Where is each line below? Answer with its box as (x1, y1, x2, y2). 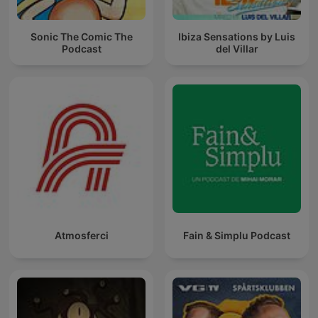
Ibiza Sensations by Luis (178, 30, 295, 43)
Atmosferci (54, 229, 109, 242)
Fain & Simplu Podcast (183, 229, 290, 242)
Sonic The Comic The (30, 30, 133, 43)
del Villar (215, 42, 258, 55)
